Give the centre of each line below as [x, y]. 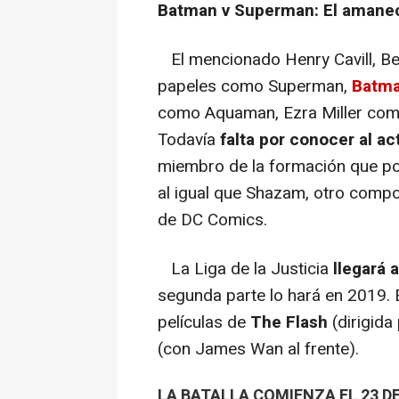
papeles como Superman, [252, 86]
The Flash [289, 322]
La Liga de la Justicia [245, 269]
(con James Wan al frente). [258, 349]
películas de [204, 322]
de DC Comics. [212, 220]
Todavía [189, 140]
